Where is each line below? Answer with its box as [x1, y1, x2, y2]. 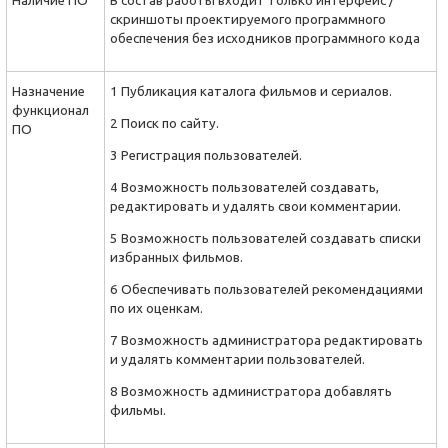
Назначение [12, 84, 85, 99]
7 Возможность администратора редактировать [110, 333, 423, 348]
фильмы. [110, 403, 166, 418]
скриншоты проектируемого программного [110, 12, 386, 27]
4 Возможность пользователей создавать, [110, 180, 379, 195]
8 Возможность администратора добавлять [110, 384, 392, 399]
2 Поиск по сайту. [110, 116, 219, 131]
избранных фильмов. [110, 250, 243, 265]
